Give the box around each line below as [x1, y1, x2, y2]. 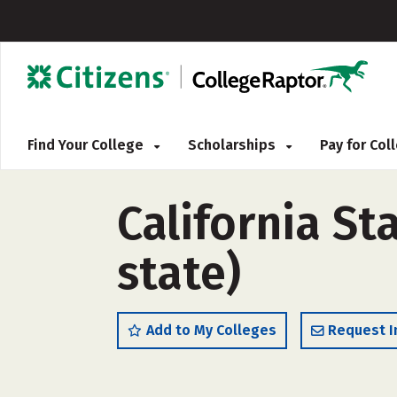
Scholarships [188, 136, 279, 153]
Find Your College [27, 136, 147, 153]
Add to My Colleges [146, 322, 276, 339]
